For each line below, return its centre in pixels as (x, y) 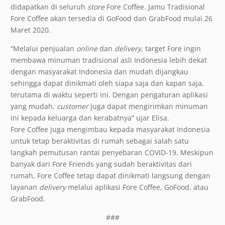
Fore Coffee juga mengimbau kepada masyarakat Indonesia (110, 130)
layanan (25, 187)
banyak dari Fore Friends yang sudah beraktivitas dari (101, 164)
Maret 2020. (31, 30)
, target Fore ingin (171, 49)
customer (73, 106)
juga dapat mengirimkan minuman (148, 106)
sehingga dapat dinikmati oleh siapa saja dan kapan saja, (107, 83)
